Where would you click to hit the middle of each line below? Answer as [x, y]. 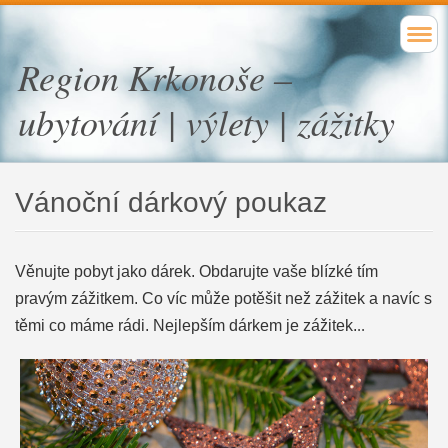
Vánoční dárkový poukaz [170, 202]
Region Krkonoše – [155, 76]
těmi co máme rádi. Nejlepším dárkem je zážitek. [185, 325]
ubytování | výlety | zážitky [206, 121]
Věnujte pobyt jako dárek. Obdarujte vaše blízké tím [196, 271]
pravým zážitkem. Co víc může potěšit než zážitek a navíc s [223, 298]
